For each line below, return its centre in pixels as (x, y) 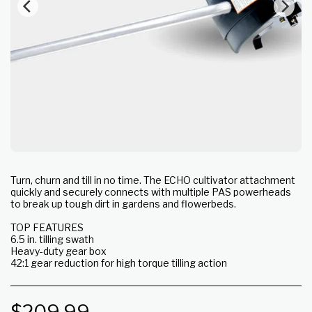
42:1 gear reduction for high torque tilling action (119, 263)
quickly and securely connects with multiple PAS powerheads (151, 192)
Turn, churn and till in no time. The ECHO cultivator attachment (153, 180)
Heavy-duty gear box (58, 251)
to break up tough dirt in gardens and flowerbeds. (123, 204)
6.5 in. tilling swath (52, 239)
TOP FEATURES (47, 227)
